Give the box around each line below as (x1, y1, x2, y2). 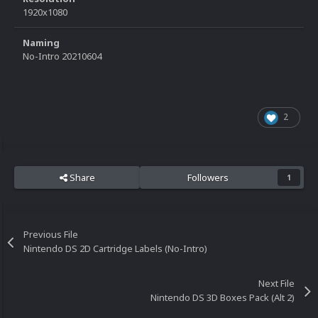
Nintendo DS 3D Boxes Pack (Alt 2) (150, 291, 295, 305)
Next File (258, 277, 295, 290)
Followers (187, 171, 229, 185)
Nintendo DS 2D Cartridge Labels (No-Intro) (23, 242, 208, 256)
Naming (23, 36, 60, 50)
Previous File (23, 228, 79, 241)
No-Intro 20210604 (23, 50, 102, 63)
